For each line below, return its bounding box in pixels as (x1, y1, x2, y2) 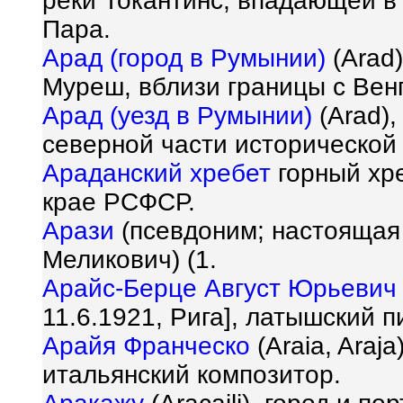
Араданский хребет (42, 159, 271, 188)
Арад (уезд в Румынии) (42, 102, 312, 130)
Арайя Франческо (42, 332, 250, 361)
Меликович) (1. (42, 246, 217, 274)
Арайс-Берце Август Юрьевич (42, 274, 397, 303)
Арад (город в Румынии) (42, 44, 326, 73)
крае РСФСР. (42, 188, 195, 217)
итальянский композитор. (42, 361, 341, 390)
